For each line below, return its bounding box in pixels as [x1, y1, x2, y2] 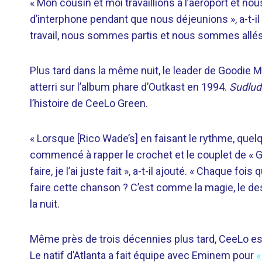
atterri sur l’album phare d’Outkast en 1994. [30, 80, 229, 93]
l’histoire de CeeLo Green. [30, 96, 148, 109]
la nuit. [30, 197, 60, 210]
